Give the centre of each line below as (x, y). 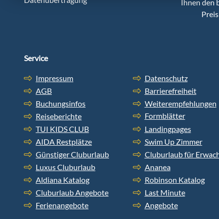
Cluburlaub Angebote (72, 193)
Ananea (157, 167)
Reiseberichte (59, 116)
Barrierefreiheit (170, 91)
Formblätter (165, 116)
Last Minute (165, 193)
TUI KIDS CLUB (62, 129)
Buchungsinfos (61, 104)
